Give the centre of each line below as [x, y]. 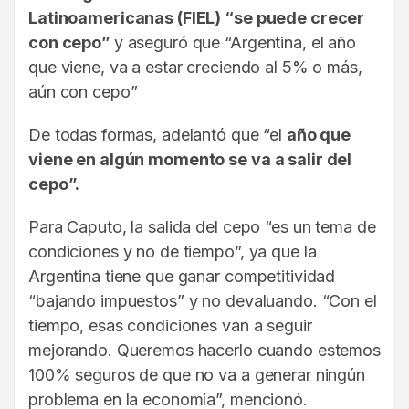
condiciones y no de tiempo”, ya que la [173, 252]
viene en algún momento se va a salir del [190, 160]
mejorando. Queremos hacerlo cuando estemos [204, 351]
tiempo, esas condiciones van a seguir [170, 326]
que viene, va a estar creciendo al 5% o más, [195, 68]
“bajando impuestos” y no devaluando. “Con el [203, 301]
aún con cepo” [83, 92]
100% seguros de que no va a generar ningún [197, 375]
